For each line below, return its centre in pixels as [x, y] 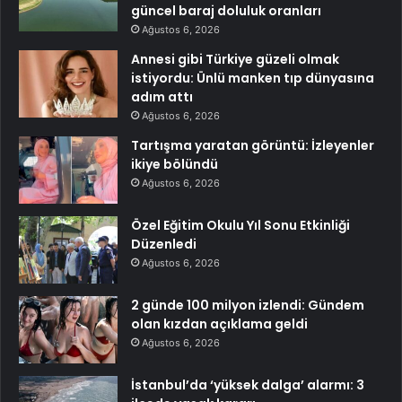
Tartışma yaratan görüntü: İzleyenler [253, 145]
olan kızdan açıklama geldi [219, 323]
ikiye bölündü [175, 164]
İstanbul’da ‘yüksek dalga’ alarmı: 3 [248, 385]
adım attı [162, 96]
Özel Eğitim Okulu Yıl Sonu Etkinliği [240, 225]
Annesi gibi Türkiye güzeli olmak [235, 59]
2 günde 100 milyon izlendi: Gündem [248, 305]
